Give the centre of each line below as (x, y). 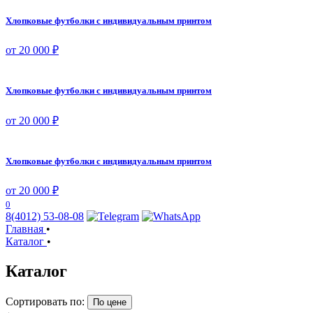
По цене (110, 302)
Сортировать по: (45, 301)
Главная (24, 228)
